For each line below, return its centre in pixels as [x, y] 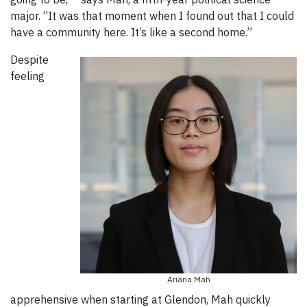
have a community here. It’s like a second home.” [134, 33]
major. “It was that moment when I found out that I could [152, 16]
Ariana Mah [188, 280]
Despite [29, 60]
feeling [27, 76]
